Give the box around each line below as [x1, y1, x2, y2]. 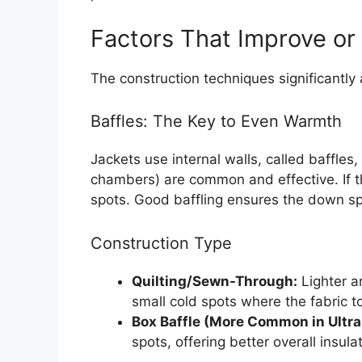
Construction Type [90, 233, 232, 253]
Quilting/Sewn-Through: [132, 272, 297, 289]
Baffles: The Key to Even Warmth [90, 112, 342, 132]
